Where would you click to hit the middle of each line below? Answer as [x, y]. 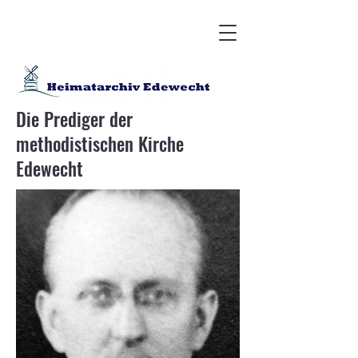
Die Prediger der [74, 119]
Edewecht [50, 169]
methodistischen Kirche [100, 144]
